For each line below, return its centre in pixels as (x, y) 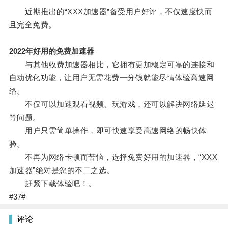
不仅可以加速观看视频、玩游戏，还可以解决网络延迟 (112, 104)
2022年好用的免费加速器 (51, 51)
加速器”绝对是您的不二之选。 (62, 170)
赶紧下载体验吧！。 (52, 184)
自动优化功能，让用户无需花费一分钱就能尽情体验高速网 (111, 78)
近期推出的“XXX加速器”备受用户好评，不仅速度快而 (111, 12)
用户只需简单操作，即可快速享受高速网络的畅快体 (108, 131)
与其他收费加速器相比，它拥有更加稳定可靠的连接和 (112, 65)
